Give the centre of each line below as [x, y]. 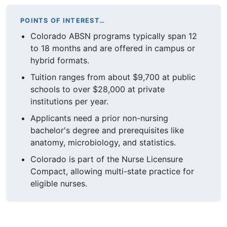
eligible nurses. [59, 183]
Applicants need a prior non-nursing [99, 118]
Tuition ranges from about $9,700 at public [113, 77]
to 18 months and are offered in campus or [113, 48]
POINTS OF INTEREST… [63, 20]
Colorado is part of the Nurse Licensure [107, 159]
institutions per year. [69, 101]
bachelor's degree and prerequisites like [107, 130]
